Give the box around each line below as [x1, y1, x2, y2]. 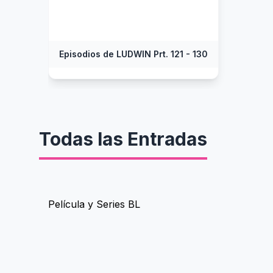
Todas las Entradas [39, 128, 207, 150]
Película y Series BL [48, 198, 140, 210]
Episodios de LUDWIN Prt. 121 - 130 [59, 49, 208, 59]
